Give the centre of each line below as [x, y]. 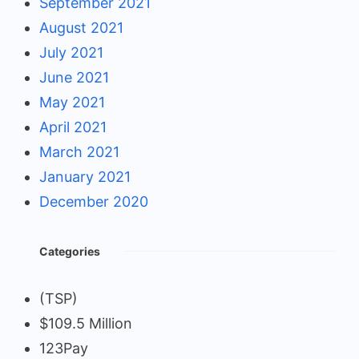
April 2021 [73, 127]
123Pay [64, 349]
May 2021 [72, 103]
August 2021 [81, 28]
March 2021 [79, 152]
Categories [70, 252]
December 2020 [94, 202]
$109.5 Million [86, 324]
